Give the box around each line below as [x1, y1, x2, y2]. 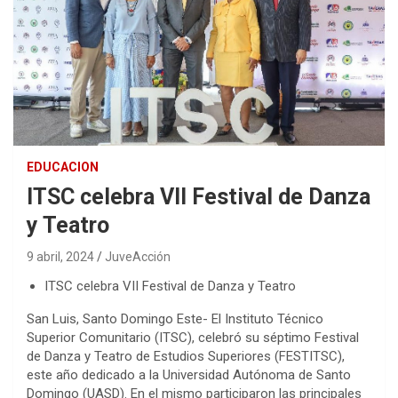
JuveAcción [105, 249, 171, 264]
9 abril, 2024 [27, 249, 94, 264]
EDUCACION [27, 159, 99, 174]
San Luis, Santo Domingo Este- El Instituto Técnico [27, 310, 323, 327]
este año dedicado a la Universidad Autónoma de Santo [27, 366, 351, 383]
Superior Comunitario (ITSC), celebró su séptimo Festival [27, 329, 359, 346]
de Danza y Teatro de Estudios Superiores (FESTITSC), [27, 347, 345, 364]
